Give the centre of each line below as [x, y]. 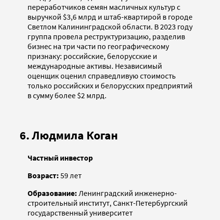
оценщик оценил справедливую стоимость [102, 75]
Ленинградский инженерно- [128, 193]
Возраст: [43, 175]
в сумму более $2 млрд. [67, 95]
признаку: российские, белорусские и [92, 56]
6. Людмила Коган [69, 135]
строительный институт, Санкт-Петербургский [108, 203]
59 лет [70, 175]
